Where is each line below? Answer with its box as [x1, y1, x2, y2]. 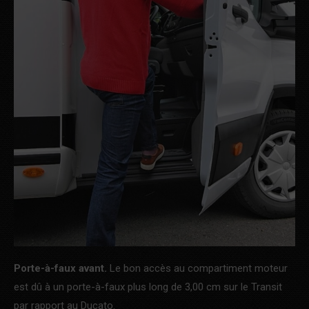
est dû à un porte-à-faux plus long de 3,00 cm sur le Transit [14, 281, 282, 294]
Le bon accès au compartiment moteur [107, 262, 288, 275]
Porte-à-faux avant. [14, 262, 107, 275]
